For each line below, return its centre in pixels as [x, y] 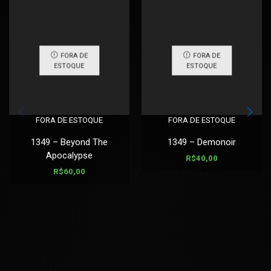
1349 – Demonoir [202, 142]
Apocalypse [69, 156]
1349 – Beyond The [69, 142]
